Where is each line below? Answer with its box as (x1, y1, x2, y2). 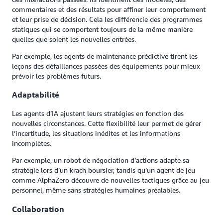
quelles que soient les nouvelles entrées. (12, 34, 136, 43)
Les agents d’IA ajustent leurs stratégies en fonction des (12, 109, 184, 118)
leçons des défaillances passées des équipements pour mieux (12, 61, 200, 70)
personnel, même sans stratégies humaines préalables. (12, 186, 180, 195)
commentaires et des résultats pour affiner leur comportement (12, 4, 206, 13)
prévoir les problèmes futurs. (12, 71, 101, 80)
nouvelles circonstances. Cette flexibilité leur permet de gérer (12, 119, 201, 128)
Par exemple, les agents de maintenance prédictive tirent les (12, 51, 198, 60)
